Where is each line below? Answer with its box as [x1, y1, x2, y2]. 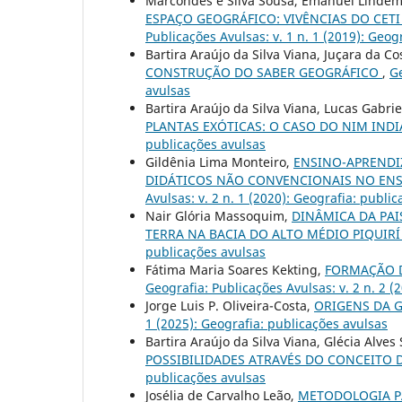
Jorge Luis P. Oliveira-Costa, [145, 297, 314, 315]
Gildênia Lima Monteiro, [145, 153, 293, 171]
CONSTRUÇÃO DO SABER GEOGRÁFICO [145, 64, 382, 82]
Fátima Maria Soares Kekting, [145, 261, 325, 279]
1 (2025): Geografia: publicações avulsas [145, 315, 388, 333]
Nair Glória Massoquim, [145, 207, 292, 225]
